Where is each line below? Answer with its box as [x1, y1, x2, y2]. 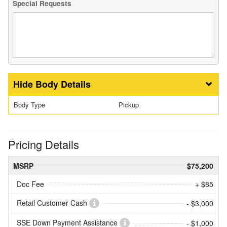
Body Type [14, 100, 45, 110]
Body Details [35, 78, 91, 91]
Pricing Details [8, 136, 79, 153]
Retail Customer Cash [17, 198, 89, 208]
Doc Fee [17, 179, 44, 190]
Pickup [119, 100, 139, 110]
